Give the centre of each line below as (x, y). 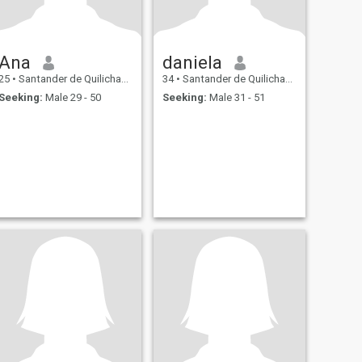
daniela (192, 63)
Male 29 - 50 (72, 97)
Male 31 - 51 (236, 97)
